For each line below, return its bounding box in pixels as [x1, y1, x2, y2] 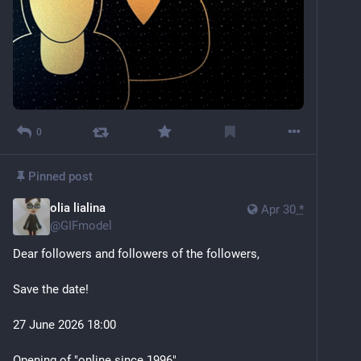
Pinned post [28, 169, 93, 185]
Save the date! [13, 282, 89, 297]
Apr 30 [261, 202, 296, 218]
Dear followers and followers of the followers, [13, 247, 259, 262]
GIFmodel [60, 218, 112, 234]
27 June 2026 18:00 [13, 317, 116, 333]
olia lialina [50, 201, 106, 216]
